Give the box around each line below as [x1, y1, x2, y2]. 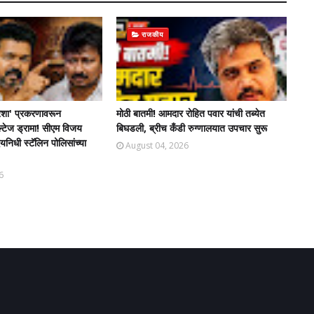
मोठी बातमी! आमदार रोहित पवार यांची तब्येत [116, 107, 265, 120]
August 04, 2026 [125, 139, 189, 151]
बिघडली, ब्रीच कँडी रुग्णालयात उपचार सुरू [116, 121, 267, 135]
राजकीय [142, 29, 164, 39]
